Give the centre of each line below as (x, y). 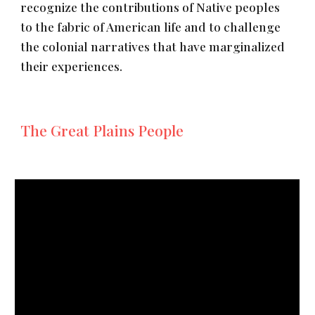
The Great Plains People (102, 130)
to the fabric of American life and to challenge (151, 26)
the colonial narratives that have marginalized (153, 46)
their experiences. (72, 66)
